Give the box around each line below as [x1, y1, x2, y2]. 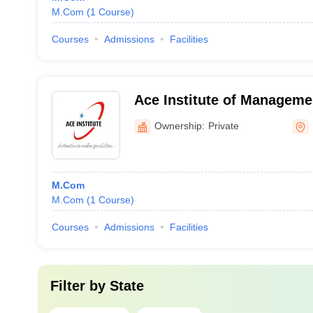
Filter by [50, 278, 110, 293]
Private [208, 119, 239, 131]
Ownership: [154, 119, 205, 131]
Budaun [133, 110, 185, 126]
